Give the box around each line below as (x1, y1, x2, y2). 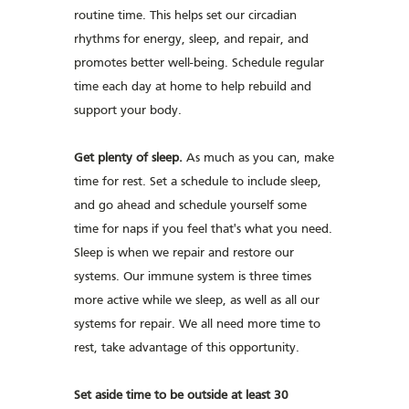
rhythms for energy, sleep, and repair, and (74, 34, 309, 46)
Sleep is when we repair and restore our (74, 247, 295, 259)
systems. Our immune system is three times (74, 271, 312, 283)
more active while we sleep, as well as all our (74, 295, 320, 307)
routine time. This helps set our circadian (74, 10, 298, 22)
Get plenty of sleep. (74, 152, 184, 164)
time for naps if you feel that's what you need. (74, 224, 333, 236)
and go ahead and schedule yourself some (74, 200, 308, 212)
